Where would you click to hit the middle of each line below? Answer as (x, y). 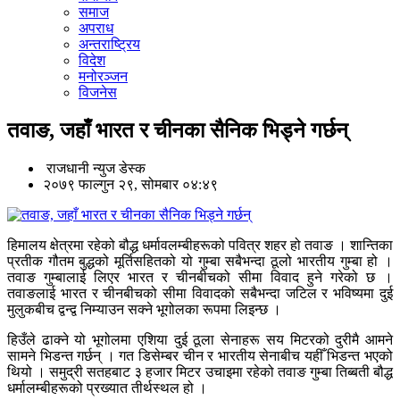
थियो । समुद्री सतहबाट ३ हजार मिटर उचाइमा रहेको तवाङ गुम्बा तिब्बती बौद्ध (200, 372)
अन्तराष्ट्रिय (109, 45)
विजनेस (98, 93)
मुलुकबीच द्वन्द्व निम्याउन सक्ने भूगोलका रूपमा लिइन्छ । (144, 310)
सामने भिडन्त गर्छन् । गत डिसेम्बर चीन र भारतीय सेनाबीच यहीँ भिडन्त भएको (200, 356)
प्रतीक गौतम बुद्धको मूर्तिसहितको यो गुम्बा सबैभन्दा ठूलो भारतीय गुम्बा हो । (200, 262)
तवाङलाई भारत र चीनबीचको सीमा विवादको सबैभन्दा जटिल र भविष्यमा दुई (200, 294)
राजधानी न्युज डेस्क (96, 169)
